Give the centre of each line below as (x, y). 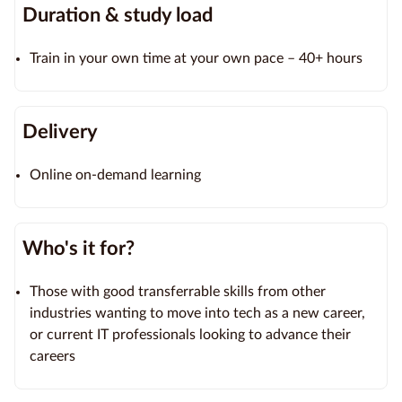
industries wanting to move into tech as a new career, (197, 313)
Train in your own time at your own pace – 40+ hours (196, 58)
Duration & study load (118, 15)
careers (52, 356)
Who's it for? (79, 248)
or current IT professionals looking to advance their (190, 334)
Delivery (60, 131)
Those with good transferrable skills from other (178, 291)
